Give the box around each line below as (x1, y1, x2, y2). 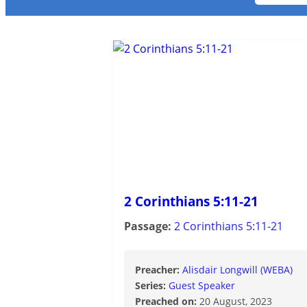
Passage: (124, 218, 174, 234)
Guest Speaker (169, 278, 235, 292)
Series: (135, 278, 169, 292)
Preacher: (135, 262, 182, 276)
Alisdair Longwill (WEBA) (182, 262, 293, 276)
